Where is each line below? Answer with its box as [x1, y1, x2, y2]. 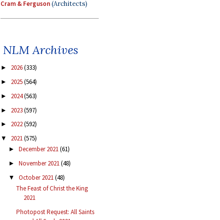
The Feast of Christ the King [16, 184, 88, 193]
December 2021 [18, 145, 60, 154]
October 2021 [18, 173, 55, 182]
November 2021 [18, 159, 61, 168]
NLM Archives [3, 42, 78, 58]
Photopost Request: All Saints [16, 207, 95, 216]
